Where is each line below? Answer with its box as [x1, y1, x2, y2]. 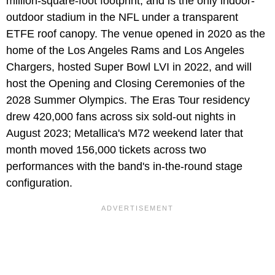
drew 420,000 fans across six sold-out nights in [6, 110, 236, 123]
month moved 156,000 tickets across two [6, 143, 206, 156]
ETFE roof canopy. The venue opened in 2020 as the [6, 27, 265, 40]
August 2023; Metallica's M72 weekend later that [6, 126, 243, 139]
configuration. [6, 176, 72, 189]
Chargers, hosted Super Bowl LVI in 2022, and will [6, 60, 252, 73]
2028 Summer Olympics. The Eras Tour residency [6, 93, 250, 106]
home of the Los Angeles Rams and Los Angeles [6, 44, 244, 56]
